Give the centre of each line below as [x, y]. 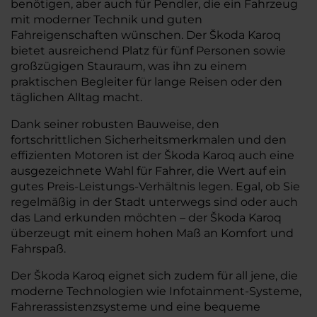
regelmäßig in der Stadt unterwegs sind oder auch [154, 202]
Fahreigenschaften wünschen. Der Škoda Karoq [146, 35]
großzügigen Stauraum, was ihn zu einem [129, 66]
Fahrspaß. [38, 249]
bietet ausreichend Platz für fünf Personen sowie [148, 51]
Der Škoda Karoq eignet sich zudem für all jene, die [154, 276]
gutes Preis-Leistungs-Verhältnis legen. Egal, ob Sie [155, 186]
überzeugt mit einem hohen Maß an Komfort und [152, 233]
